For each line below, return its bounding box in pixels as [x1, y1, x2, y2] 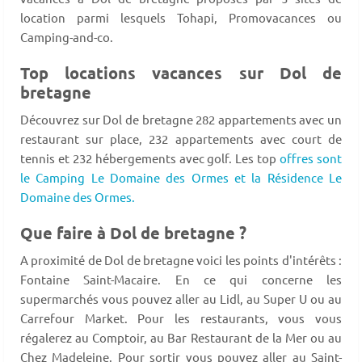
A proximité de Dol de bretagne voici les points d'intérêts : [20, 252, 342, 268]
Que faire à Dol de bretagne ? [20, 222, 246, 244]
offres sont [280, 150, 343, 166]
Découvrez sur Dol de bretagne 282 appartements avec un [20, 112, 342, 128]
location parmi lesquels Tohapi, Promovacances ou [20, 10, 342, 26]
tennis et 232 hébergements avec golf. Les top [20, 150, 280, 166]
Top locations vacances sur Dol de [20, 62, 342, 84]
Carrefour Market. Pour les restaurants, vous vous [20, 310, 342, 326]
